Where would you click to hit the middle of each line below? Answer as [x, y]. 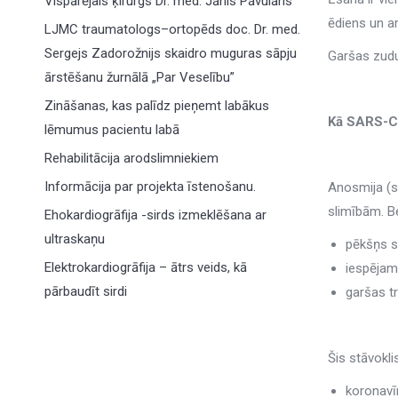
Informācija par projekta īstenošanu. [150, 187]
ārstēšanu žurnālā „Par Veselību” [139, 77]
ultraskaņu [75, 239]
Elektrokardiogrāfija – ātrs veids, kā [146, 267]
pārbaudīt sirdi [86, 291]
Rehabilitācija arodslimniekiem [131, 158]
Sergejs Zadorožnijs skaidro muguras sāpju [171, 53]
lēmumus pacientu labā [112, 130]
